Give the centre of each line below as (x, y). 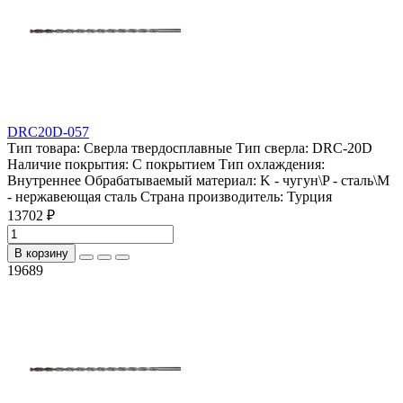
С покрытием (174, 164)
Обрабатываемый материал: (170, 180)
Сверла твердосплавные (158, 148)
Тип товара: (45, 148)
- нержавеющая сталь (72, 196)
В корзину (41, 253)
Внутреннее (44, 180)
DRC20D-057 (48, 131)
